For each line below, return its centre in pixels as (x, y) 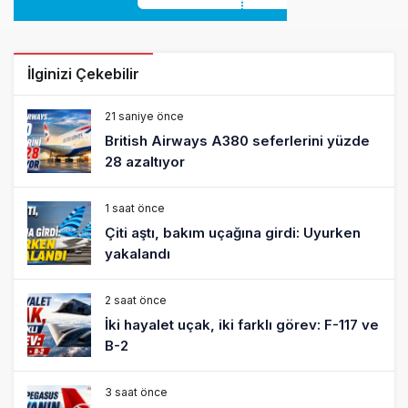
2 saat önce (136, 209)
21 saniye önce (144, 25)
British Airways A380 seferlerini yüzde (237, 49)
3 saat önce (136, 301)
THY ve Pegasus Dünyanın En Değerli (231, 325)
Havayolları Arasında (176, 346)
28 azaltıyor (145, 70)
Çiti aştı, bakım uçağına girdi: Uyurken (233, 141)
